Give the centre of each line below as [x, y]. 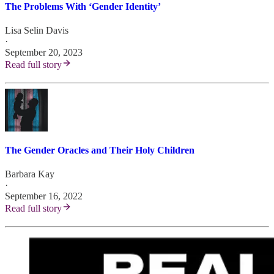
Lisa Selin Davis [37, 31]
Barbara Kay [30, 174]
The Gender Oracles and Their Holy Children [100, 150]
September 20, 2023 [44, 53]
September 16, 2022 [44, 196]
